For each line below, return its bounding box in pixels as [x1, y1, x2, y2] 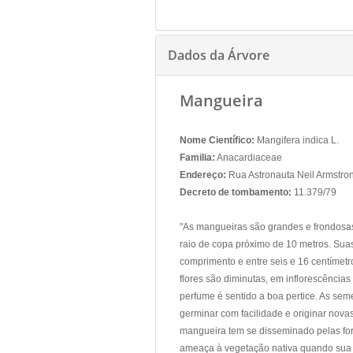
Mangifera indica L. [255, 135, 339, 146]
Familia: [180, 152, 215, 163]
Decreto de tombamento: [180, 187, 292, 198]
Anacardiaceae [215, 152, 282, 163]
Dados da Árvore [168, 46, 269, 64]
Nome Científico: [180, 135, 255, 146]
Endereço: [180, 169, 226, 180]
